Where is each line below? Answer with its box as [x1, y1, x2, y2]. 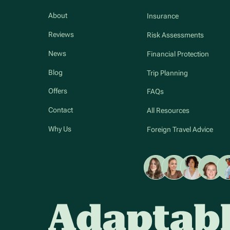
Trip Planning [146, 68, 188, 77]
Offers [48, 87, 68, 95]
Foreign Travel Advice [146, 125, 213, 133]
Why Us [48, 124, 72, 133]
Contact [48, 106, 73, 114]
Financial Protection [146, 49, 209, 58]
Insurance [146, 12, 179, 21]
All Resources [146, 106, 189, 115]
